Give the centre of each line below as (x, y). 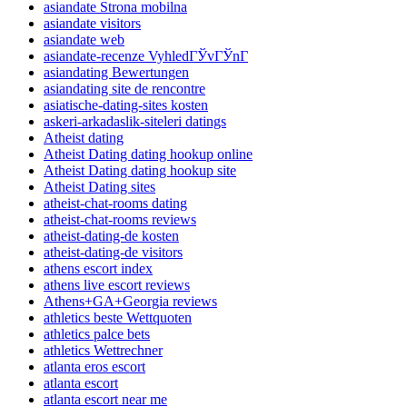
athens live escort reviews (117, 285)
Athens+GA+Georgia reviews (130, 302)
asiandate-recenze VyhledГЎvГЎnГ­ (146, 56)
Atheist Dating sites (99, 187)
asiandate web (84, 40)
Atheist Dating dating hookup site (140, 171)
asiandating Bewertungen (116, 73)
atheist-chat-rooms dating (115, 203)
